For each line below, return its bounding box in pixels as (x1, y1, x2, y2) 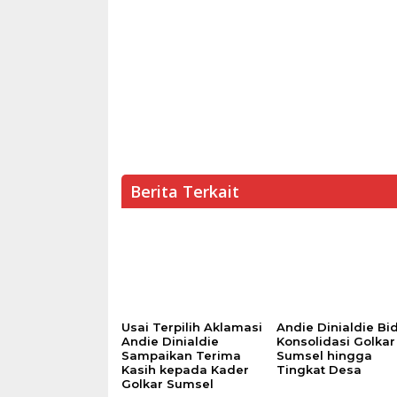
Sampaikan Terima (121, 348, 241, 363)
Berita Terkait (130, 181, 239, 202)
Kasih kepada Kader (121, 362, 249, 378)
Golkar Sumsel (121, 377, 214, 392)
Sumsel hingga (276, 348, 373, 363)
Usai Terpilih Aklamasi (121, 320, 262, 335)
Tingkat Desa (276, 362, 362, 378)
